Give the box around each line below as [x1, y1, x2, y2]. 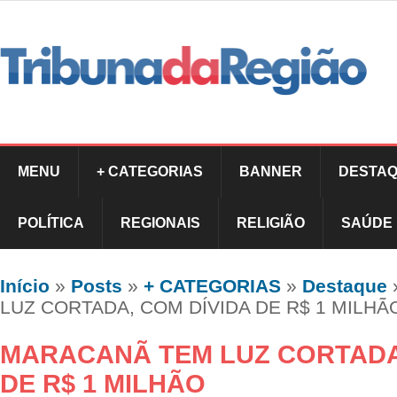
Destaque [302, 275, 387, 296]
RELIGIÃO [237, 214, 305, 230]
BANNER [239, 163, 302, 179]
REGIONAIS [121, 214, 200, 230]
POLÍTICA [18, 214, 84, 230]
